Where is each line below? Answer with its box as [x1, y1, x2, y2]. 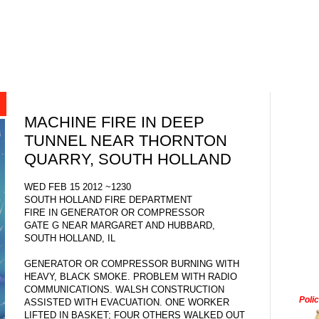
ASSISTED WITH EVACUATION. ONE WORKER [24, 296, 229, 308]
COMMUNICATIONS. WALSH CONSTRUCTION [24, 283, 224, 295]
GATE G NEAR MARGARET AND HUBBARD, [24, 219, 215, 231]
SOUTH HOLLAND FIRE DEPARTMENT [24, 194, 192, 205]
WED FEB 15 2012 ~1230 [24, 181, 131, 192]
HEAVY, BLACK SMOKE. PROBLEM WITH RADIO [24, 271, 237, 282]
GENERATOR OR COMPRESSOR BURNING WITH [24, 258, 239, 269]
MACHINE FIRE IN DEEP [24, 113, 204, 132]
